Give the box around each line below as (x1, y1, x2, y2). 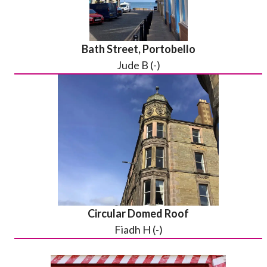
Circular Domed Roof (88, 207, 189, 220)
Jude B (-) (116, 58, 160, 72)
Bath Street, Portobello (81, 42, 195, 55)
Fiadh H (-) (114, 223, 163, 236)
